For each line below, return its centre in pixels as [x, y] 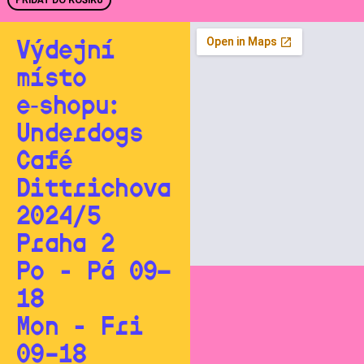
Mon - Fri [80, 328]
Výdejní [66, 52]
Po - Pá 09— [94, 273]
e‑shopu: [70, 107]
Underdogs [80, 134]
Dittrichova [94, 190]
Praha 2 [66, 245]
